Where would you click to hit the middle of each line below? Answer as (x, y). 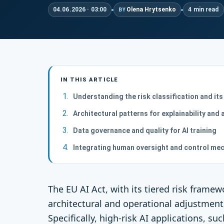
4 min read (203, 9)
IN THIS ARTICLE (89, 80)
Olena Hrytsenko (151, 9)
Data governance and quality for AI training (145, 130)
